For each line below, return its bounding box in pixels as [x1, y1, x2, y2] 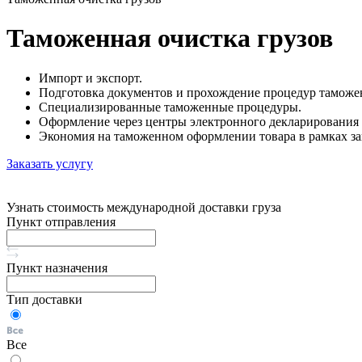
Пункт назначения [6, 260, 107, 275]
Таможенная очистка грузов [6, 23, 333, 53]
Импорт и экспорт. [39, 70, 142, 85]
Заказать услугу [6, 156, 93, 170]
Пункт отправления [6, 214, 116, 229]
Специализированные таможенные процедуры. [39, 99, 301, 114]
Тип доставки [6, 292, 82, 306]
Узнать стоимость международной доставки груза [6, 200, 281, 214]
